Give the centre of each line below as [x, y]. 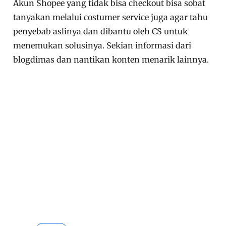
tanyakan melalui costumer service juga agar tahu [111, 17]
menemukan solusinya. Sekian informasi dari [102, 46]
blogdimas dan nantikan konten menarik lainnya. [111, 60]
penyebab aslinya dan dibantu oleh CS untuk [101, 32]
